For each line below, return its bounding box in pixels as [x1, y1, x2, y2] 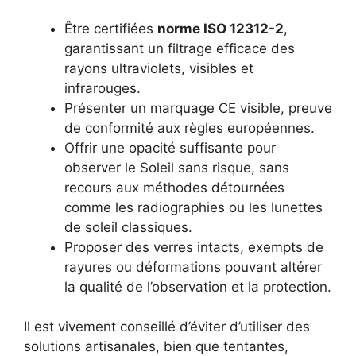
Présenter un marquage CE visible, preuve [64, 99, 332, 116]
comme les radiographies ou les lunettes [64, 199, 323, 215]
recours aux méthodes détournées [64, 179, 284, 195]
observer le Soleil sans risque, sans [64, 159, 289, 176]
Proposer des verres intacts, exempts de [64, 238, 323, 255]
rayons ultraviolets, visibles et [64, 60, 253, 76]
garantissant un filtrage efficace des [64, 40, 295, 56]
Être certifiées [64, 20, 157, 37]
